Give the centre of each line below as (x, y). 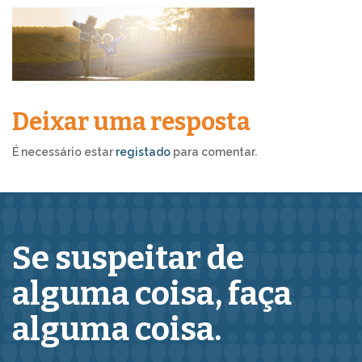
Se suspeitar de (128, 258)
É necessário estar (64, 152)
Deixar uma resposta (131, 122)
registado (143, 152)
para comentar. (214, 152)
